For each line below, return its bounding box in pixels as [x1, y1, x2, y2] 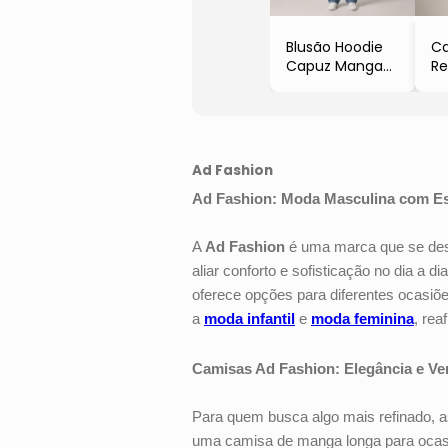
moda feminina [311, 310, 414, 327]
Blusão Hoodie [286, 36, 383, 57]
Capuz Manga [286, 55, 383, 76]
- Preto [286, 93, 335, 114]
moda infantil [204, 310, 295, 327]
